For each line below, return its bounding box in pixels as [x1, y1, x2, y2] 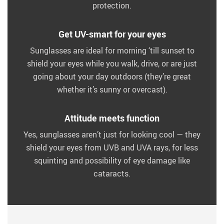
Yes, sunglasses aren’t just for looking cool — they [23, 129, 200, 140]
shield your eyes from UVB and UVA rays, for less [26, 142, 198, 153]
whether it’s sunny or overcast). [56, 84, 167, 95]
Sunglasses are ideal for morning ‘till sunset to [29, 45, 194, 56]
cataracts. [93, 168, 130, 179]
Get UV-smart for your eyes [58, 28, 166, 40]
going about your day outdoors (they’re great [33, 71, 191, 82]
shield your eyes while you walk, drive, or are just [27, 58, 197, 69]
